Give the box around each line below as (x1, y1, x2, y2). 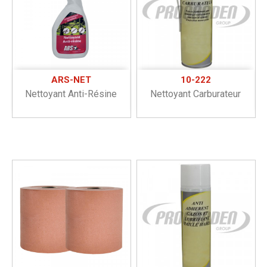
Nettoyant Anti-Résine (25, 88, 117, 100)
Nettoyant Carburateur (150, 88, 241, 100)
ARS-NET (51, 74, 91, 85)
